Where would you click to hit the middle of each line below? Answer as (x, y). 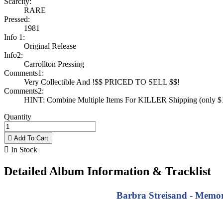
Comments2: (24, 91)
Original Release (50, 46)
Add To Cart (30, 138)
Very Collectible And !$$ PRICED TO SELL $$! (102, 82)
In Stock (23, 150)
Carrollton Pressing (54, 64)
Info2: (13, 55)
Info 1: (14, 37)
